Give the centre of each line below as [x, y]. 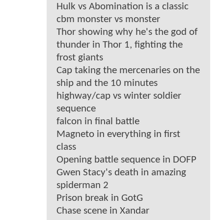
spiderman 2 [82, 186]
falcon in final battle [98, 122]
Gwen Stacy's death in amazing [121, 173]
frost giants [80, 58]
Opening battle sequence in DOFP [126, 160]
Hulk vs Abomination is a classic [123, 7]
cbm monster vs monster [108, 20]
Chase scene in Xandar [103, 211]
